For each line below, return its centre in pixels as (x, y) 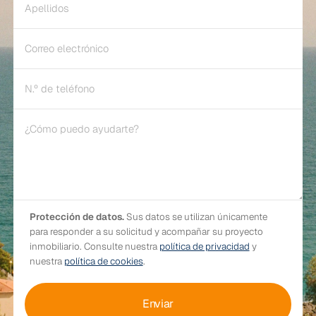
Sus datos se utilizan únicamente (195, 217)
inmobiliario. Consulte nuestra (94, 247)
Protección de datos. (77, 217)
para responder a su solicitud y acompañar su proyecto (146, 232)
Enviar (158, 304)
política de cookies (103, 261)
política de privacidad (204, 247)
